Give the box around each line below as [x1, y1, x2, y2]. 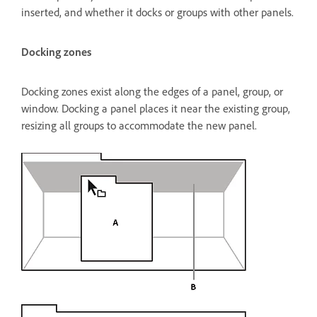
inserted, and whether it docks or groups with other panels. [21, 6, 294, 20]
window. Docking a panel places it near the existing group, [21, 102, 290, 116]
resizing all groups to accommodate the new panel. [21, 119, 257, 133]
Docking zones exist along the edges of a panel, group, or [21, 85, 283, 99]
